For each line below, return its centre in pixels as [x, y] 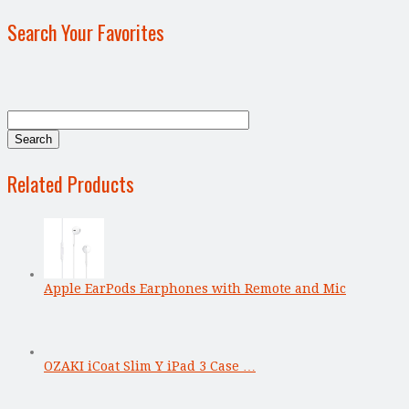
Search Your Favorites [86, 31]
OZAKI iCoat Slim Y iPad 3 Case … [150, 366]
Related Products [71, 183]
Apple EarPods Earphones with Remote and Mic [195, 288]
